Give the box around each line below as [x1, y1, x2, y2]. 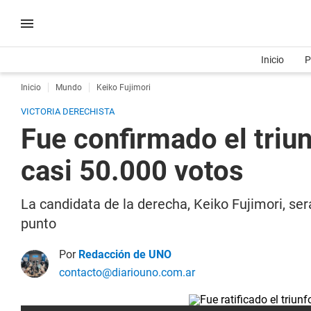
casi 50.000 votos [21, 155, 244, 187]
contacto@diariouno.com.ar [59, 266, 195, 279]
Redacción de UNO [78, 248, 171, 261]
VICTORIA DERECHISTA [21, 106, 115, 117]
